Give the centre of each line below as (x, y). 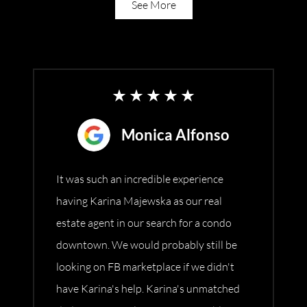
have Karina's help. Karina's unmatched (148, 289)
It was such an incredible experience (140, 179)
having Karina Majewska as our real (139, 201)
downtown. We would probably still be (147, 245)
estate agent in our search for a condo (144, 223)
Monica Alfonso (175, 135)
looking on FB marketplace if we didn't (145, 267)
